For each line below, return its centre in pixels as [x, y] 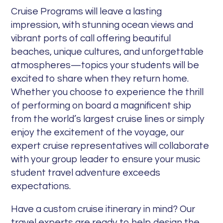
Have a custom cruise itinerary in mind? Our [103, 209]
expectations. [41, 186]
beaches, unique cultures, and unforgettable [108, 52]
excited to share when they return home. [100, 78]
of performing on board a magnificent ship [102, 105]
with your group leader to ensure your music [106, 159]
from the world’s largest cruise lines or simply [108, 119]
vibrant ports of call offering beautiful [91, 38]
